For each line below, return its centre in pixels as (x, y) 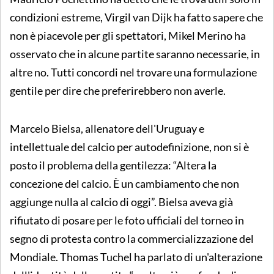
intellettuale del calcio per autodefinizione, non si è (129, 146)
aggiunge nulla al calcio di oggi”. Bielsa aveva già (121, 202)
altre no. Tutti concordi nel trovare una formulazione (133, 72)
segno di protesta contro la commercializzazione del (132, 238)
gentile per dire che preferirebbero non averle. (118, 90)
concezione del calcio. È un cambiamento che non (124, 183)
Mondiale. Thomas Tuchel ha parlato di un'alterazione (136, 257)
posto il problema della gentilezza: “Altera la (113, 165)
